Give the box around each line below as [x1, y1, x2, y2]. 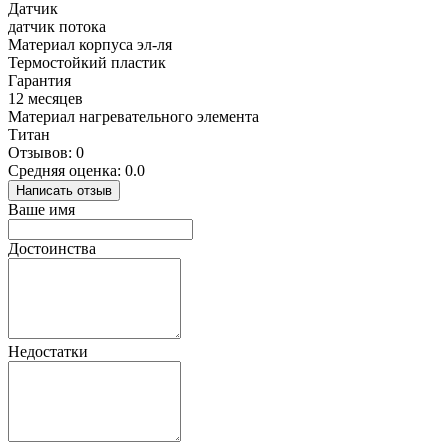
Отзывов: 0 [8, 144, 84, 162]
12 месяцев [8, 90, 83, 108]
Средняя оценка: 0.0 [8, 162, 145, 180]
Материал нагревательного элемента [8, 108, 259, 126]
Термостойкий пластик [8, 54, 166, 72]
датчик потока [8, 18, 106, 36]
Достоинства [8, 240, 96, 258]
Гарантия [8, 72, 71, 90]
